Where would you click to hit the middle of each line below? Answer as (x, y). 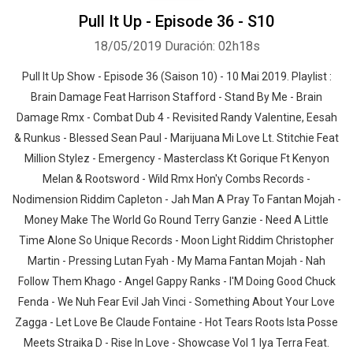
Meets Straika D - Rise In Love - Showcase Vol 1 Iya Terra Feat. (176, 343)
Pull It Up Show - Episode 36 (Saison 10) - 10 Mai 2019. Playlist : (176, 76)
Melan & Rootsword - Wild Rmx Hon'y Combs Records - (176, 179)
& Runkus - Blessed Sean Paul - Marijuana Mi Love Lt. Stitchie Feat (176, 138)
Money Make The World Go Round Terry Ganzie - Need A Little (176, 220)
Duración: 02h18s (212, 46)
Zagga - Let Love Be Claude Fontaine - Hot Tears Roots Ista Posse (176, 322)
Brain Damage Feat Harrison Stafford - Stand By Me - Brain (176, 97)
